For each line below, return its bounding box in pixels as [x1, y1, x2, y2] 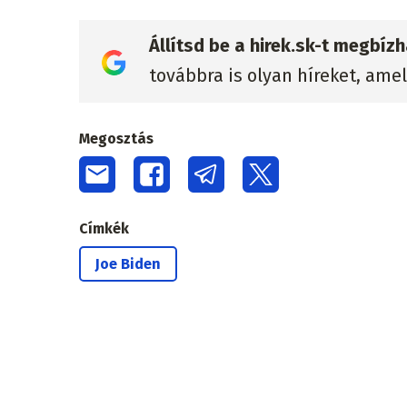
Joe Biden [95, 254, 161, 273]
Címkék [79, 219, 129, 237]
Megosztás [79, 129, 154, 147]
